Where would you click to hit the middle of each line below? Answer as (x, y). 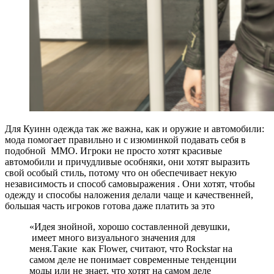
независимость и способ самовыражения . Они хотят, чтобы (130, 183)
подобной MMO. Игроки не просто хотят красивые (113, 150)
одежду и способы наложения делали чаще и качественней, (129, 194)
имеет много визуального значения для (112, 237)
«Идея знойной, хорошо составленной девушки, (130, 226)
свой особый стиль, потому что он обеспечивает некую (121, 172)
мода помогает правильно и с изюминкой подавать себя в (125, 139)
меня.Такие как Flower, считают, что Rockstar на (131, 248)
